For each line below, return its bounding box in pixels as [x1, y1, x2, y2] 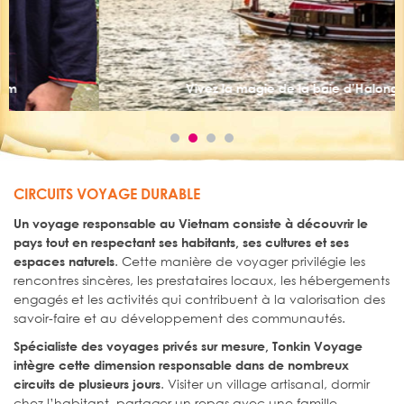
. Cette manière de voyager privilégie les [115, 252, 365, 270]
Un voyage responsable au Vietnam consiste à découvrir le [14, 215, 368, 231]
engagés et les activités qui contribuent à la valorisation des [14, 289, 385, 308]
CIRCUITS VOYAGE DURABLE [14, 184, 200, 202]
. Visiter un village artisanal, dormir [161, 374, 370, 392]
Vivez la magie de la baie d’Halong [98, 79, 312, 96]
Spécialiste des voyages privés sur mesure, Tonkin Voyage [14, 337, 363, 353]
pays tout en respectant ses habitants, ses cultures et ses [14, 234, 349, 250]
